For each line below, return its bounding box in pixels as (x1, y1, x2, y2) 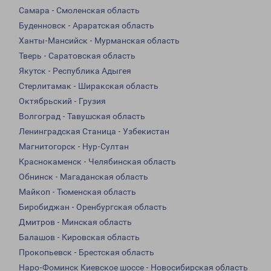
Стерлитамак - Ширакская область (19, 81, 158, 91)
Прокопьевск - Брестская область (19, 247, 154, 258)
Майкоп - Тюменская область (19, 187, 136, 197)
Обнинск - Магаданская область (19, 172, 148, 182)
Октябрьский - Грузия (19, 96, 106, 106)
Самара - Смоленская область (19, 5, 140, 16)
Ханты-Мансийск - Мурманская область (19, 36, 180, 46)
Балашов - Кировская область (19, 232, 140, 243)
